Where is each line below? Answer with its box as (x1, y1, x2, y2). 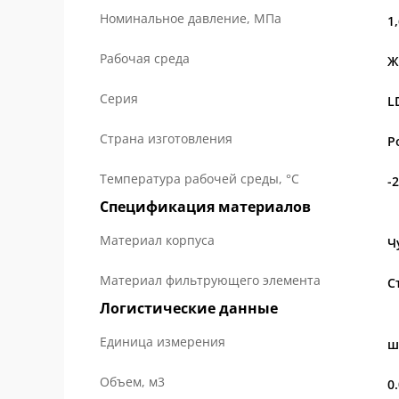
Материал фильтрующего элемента (100, 272, 321, 289)
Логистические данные (100, 298, 278, 318)
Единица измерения (100, 333, 225, 350)
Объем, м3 (100, 373, 165, 390)
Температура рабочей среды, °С (100, 170, 299, 187)
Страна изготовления (100, 130, 232, 147)
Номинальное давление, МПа (100, 10, 281, 27)
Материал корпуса (100, 232, 215, 248)
